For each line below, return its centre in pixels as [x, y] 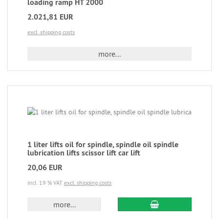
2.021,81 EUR [50, 17]
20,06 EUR [45, 167]
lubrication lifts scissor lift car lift [84, 153]
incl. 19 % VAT [46, 183]
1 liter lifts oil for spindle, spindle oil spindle [103, 144]
